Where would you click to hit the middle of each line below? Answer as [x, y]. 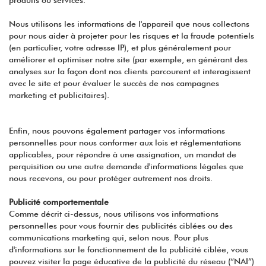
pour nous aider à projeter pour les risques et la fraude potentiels [132, 36]
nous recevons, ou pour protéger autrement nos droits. [111, 178]
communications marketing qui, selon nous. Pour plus [109, 238]
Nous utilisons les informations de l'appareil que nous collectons [129, 24]
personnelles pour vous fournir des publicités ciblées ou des [121, 226]
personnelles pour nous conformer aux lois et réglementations [125, 143]
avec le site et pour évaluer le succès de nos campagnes [114, 83]
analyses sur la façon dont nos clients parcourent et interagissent [130, 72]
